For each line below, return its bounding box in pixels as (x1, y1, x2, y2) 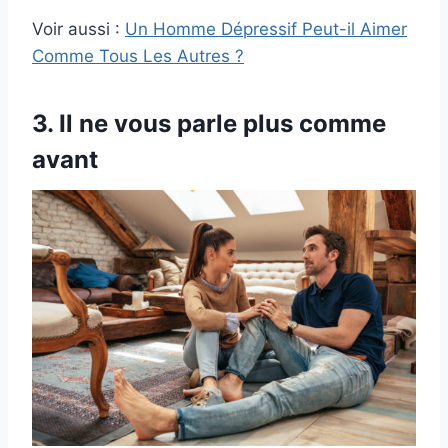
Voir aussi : (32, 18, 125, 39)
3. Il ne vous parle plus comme (32, 108, 386, 138)
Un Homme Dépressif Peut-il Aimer (125, 18, 407, 39)
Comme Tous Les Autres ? (32, 45, 244, 66)
